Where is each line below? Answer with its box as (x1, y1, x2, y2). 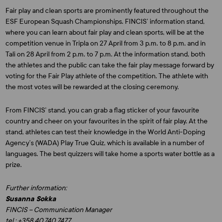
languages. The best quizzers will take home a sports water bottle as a (5, 150, 215, 158)
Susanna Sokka (5, 195, 57, 203)
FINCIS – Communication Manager (5, 206, 112, 214)
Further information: (5, 184, 67, 192)
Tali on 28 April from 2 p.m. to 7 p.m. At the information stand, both (5, 50, 206, 58)
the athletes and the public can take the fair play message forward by (5, 61, 215, 69)
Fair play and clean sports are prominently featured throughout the (5, 6, 209, 15)
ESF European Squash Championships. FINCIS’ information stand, (5, 17, 205, 26)
